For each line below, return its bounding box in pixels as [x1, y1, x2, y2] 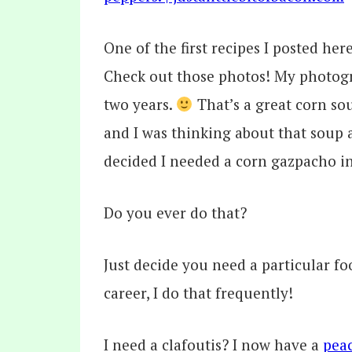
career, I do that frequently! [104, 282, 293, 302]
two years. [104, 93, 176, 114]
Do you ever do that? [104, 202, 247, 222]
